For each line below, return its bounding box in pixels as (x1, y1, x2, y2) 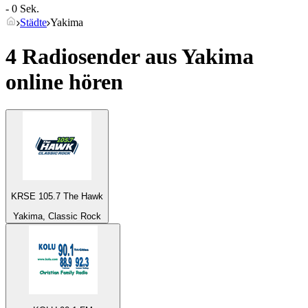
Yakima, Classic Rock (13, 210, 101, 221)
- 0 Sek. (5, 3, 39, 15)
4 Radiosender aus (5, 43, 181, 69)
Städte (20, 16, 47, 29)
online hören (5, 69, 123, 94)
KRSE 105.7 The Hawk (11, 191, 103, 202)
